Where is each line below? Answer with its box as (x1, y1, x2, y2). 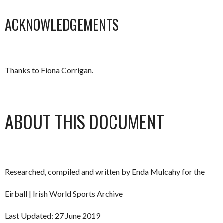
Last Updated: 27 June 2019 (5, 211, 100, 221)
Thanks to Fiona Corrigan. (5, 65, 93, 75)
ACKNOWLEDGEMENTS (5, 14, 119, 35)
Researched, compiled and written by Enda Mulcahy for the (5, 167, 205, 177)
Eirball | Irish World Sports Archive (5, 189, 123, 199)
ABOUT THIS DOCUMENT (5, 108, 164, 135)
